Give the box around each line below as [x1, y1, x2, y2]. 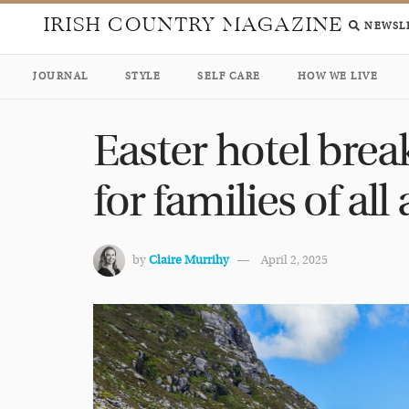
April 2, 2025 [261, 253, 328, 268]
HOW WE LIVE [297, 70, 378, 82]
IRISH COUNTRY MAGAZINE [44, 9, 344, 40]
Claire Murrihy [149, 253, 229, 268]
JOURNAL [33, 70, 89, 82]
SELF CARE [197, 70, 261, 82]
